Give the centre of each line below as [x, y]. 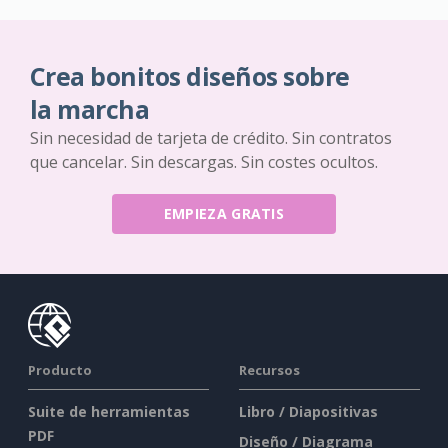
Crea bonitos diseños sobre [190, 76]
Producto [60, 369]
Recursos [269, 369]
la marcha [90, 109]
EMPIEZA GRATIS [224, 213]
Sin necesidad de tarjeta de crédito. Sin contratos [211, 137]
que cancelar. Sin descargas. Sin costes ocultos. [204, 161]
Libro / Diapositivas [308, 411]
